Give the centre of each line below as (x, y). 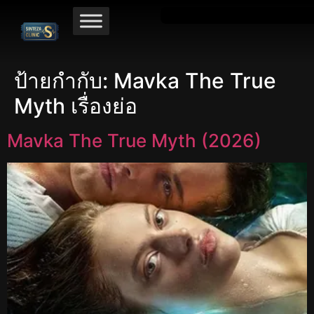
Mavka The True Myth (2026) (134, 141)
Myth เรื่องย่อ (76, 106)
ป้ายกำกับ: (64, 81)
